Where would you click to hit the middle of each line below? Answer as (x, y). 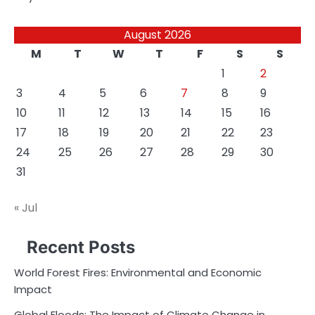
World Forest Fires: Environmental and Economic (138, 272)
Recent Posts (81, 247)
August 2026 (157, 35)
